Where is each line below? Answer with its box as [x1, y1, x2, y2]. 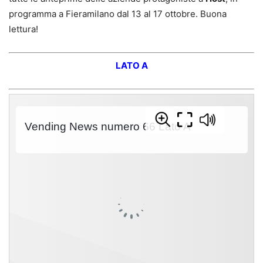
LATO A [115, 59, 148, 71]
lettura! [9, 23, 38, 35]
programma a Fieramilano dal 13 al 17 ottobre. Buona [9, 8, 227, 20]
